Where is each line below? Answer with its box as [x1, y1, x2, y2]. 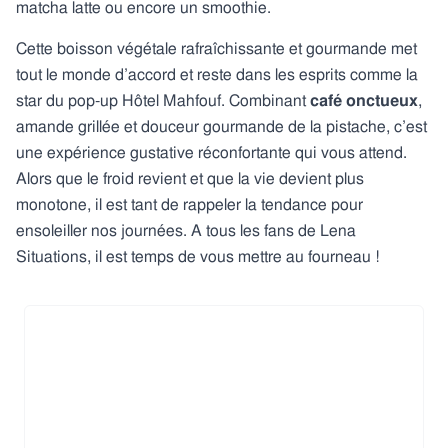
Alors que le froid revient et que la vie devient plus [16, 170, 364, 187]
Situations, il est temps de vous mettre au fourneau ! [16, 248, 380, 265]
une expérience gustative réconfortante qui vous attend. [16, 144, 407, 161]
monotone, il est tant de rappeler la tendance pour [16, 196, 363, 213]
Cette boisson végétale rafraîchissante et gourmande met [16, 40, 417, 57]
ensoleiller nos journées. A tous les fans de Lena [16, 222, 356, 239]
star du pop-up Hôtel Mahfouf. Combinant [16, 92, 306, 109]
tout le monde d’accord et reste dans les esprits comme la [16, 66, 418, 83]
